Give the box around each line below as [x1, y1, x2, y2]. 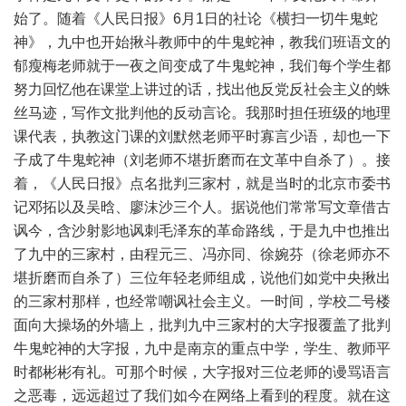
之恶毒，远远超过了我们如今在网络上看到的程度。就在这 [14, 388, 391, 403]
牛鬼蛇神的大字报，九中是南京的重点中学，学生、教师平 [14, 341, 391, 356]
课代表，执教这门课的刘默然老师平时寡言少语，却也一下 [14, 129, 391, 144]
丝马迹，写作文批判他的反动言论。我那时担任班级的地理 [14, 105, 391, 121]
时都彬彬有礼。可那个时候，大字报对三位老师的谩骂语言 [14, 364, 391, 380]
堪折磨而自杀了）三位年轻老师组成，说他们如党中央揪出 [14, 270, 391, 285]
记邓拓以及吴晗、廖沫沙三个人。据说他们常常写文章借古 [14, 199, 391, 215]
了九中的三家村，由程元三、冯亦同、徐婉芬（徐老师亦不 [14, 246, 391, 262]
